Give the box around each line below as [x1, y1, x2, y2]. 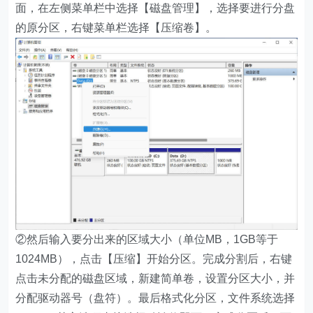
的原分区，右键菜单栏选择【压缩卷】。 [15, 21, 217, 34]
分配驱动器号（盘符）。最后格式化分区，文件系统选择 [15, 292, 296, 305]
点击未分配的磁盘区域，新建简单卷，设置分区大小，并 [15, 272, 296, 285]
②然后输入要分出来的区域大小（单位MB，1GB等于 [15, 233, 279, 246]
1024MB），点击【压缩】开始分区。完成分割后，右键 [15, 253, 293, 265]
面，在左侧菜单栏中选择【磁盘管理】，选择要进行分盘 [15, 1, 296, 14]
